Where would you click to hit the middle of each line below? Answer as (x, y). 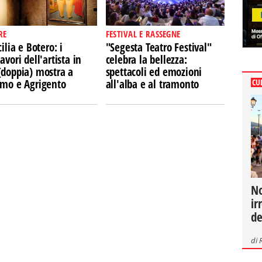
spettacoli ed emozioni (154, 72)
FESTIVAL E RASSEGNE (143, 34)
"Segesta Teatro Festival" (158, 47)
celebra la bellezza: (146, 60)
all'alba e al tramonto (152, 84)
